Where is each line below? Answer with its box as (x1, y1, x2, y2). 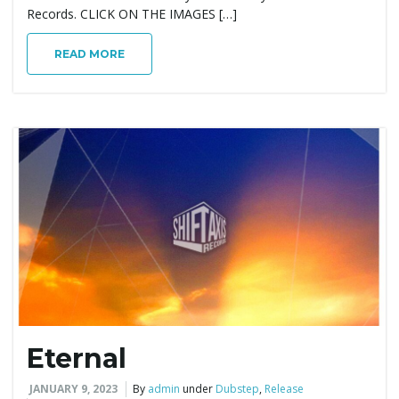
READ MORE (54, 47, 125, 61)
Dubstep (216, 380, 259, 396)
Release (265, 380, 304, 396)
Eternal (27, 341, 126, 375)
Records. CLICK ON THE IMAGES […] (27, 5, 237, 23)
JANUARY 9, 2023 (29, 380, 118, 396)
